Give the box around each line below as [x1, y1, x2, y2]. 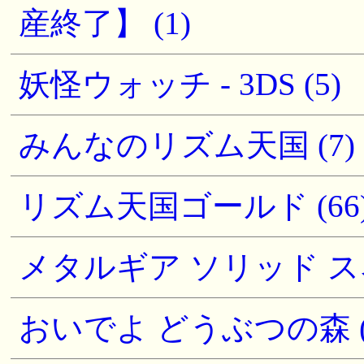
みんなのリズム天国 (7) [19, 127, 355, 162]
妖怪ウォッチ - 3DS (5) [19, 66, 341, 102]
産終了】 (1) [19, 5, 191, 41]
